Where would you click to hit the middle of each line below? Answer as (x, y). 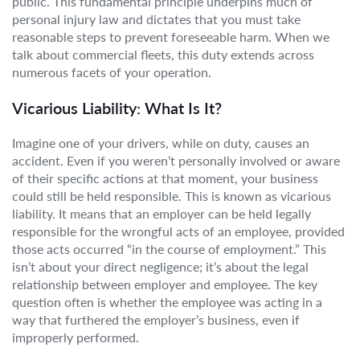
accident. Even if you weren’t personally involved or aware (176, 160)
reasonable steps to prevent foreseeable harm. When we (171, 37)
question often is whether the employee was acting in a (167, 302)
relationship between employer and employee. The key (165, 284)
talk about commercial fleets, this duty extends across (163, 54)
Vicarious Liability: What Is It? (117, 108)
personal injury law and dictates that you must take (156, 19)
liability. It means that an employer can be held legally (162, 213)
